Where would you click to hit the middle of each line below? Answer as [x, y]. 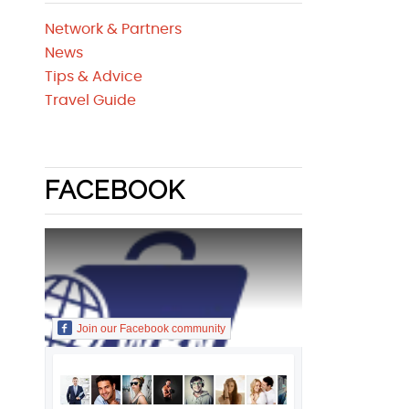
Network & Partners [113, 29]
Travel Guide [90, 100]
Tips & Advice [93, 77]
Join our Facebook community [151, 329]
